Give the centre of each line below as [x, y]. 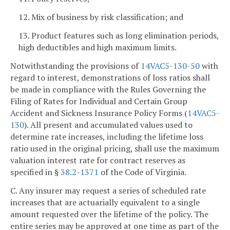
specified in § [35, 172]
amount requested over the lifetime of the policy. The [109, 214]
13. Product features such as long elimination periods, [119, 36]
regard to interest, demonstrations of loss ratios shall [110, 77]
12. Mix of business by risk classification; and [101, 17]
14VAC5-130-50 [170, 65]
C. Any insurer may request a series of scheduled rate [108, 190]
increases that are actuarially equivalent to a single [105, 202]
